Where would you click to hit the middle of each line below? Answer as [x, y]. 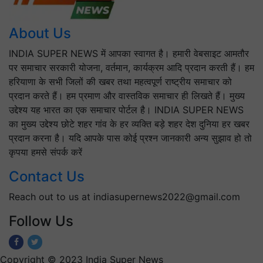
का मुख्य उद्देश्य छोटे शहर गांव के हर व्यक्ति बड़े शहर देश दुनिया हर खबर [129, 124]
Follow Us [41, 221]
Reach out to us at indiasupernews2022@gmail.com [124, 197]
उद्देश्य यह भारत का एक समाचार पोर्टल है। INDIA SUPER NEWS [126, 110]
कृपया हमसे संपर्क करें [45, 152]
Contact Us [47, 177]
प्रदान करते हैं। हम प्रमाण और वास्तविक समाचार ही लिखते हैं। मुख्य [127, 96]
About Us [40, 33]
